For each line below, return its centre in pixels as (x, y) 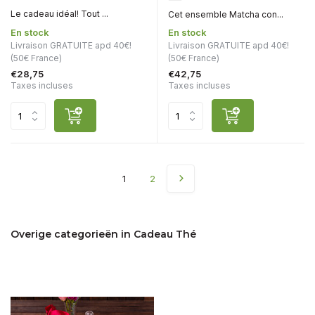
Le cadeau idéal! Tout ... (59, 14)
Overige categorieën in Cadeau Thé (103, 234)
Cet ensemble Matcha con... (226, 15)
